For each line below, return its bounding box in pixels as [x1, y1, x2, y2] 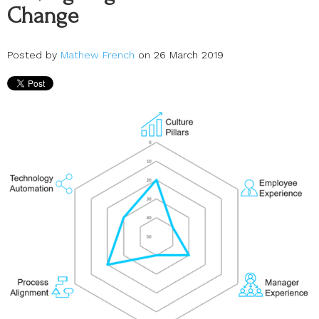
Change [7, 4, 78, 29]
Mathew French [61, 48, 135, 61]
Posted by [7, 48, 61, 61]
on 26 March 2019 [135, 48, 224, 61]
